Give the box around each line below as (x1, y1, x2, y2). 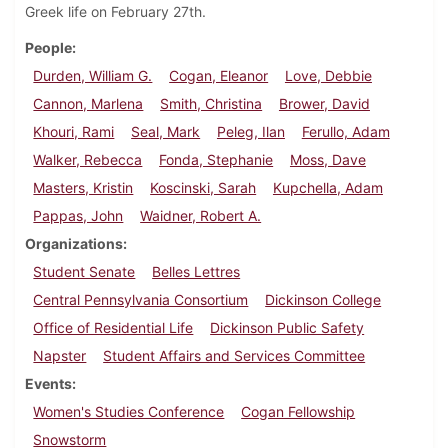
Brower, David (278, 95, 370, 113)
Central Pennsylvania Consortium (33, 291, 249, 309)
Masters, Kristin (33, 179, 134, 197)
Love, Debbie (284, 67, 372, 85)
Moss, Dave (289, 151, 366, 169)
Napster (33, 347, 87, 365)
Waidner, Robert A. (140, 207, 262, 225)
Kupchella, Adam (272, 179, 383, 197)
